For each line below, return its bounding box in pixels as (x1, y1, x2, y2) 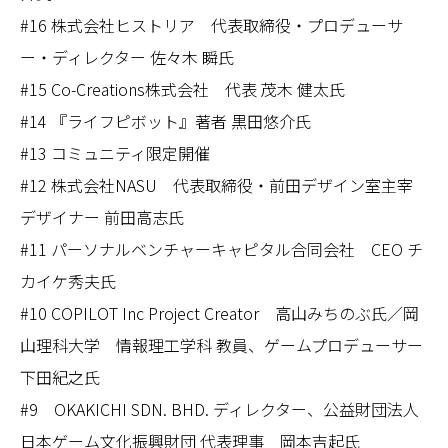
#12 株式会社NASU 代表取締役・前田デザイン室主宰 (20, 173, 413, 197)
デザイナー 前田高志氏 (20, 205, 184, 229)
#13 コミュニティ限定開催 (20, 141, 210, 165)
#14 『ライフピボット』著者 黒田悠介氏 (20, 109, 311, 133)
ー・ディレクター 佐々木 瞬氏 (20, 45, 234, 69)
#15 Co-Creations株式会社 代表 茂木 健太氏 (20, 77, 345, 101)
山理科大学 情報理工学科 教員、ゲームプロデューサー (20, 333, 423, 357)
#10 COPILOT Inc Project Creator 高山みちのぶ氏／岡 (20, 301, 419, 325)
